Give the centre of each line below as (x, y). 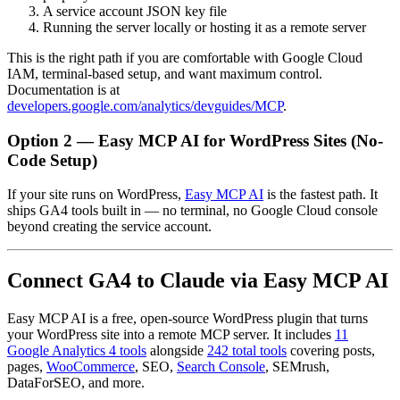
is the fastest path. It (321, 195)
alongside (177, 351)
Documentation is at (63, 89)
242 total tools (247, 351)
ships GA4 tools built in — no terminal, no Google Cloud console (192, 211)
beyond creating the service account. (109, 227)
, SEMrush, (297, 367)
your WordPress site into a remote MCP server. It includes (171, 335)
